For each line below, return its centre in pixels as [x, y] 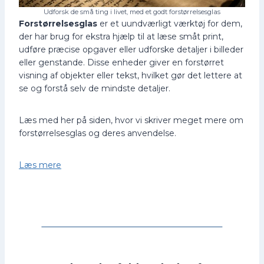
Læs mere [40, 165]
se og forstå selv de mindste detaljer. [96, 88]
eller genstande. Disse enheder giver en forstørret [121, 62]
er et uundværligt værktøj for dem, [170, 23]
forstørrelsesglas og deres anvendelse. [99, 133]
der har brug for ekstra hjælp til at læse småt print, [121, 36]
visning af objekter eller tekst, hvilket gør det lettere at [131, 75]
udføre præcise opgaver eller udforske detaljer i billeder [131, 49]
